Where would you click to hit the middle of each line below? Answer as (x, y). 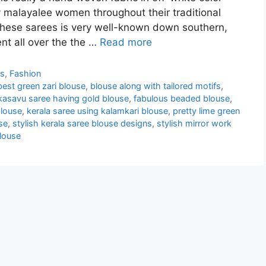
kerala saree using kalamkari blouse (97, 111)
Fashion (26, 74)
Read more (126, 42)
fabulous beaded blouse (182, 99)
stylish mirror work (194, 123)
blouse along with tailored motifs (156, 86)
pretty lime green (206, 111)
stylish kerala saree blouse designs (82, 123)
